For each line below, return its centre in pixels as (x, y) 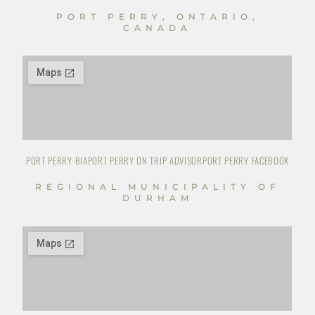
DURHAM (157, 198)
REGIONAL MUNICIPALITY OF (157, 187)
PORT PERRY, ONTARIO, (157, 16)
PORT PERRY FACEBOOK (246, 161)
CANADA (157, 27)
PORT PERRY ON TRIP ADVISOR (145, 161)
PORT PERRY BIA (57, 161)
